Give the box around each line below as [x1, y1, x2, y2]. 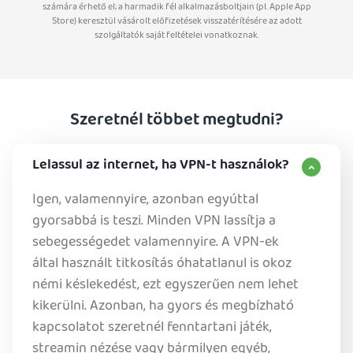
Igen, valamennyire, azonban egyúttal [32, 188, 258, 213]
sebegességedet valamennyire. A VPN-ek [32, 230, 279, 255]
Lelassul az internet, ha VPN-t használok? [32, 153, 289, 178]
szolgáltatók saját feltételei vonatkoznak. [94, 27, 259, 44]
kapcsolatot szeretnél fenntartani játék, [32, 315, 272, 340]
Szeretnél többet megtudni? [69, 106, 284, 136]
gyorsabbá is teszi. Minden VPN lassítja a [32, 209, 276, 234]
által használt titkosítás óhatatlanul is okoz [32, 251, 292, 277]
